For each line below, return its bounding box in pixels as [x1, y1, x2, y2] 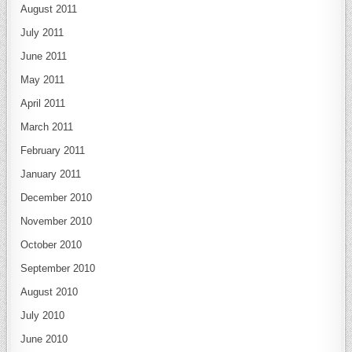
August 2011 [20, 3, 78, 16]
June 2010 [20, 333, 68, 346]
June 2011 [20, 50, 68, 63]
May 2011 [20, 74, 65, 86]
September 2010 [20, 262, 96, 275]
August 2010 [20, 286, 79, 299]
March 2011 [20, 121, 74, 134]
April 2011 [20, 97, 66, 110]
